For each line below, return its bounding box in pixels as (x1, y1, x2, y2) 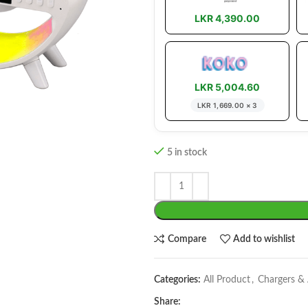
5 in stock (167, 148, 207, 157)
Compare (167, 234, 206, 244)
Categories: (154, 275, 201, 285)
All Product (203, 275, 250, 285)
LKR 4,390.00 (195, 12, 261, 24)
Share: (154, 297, 181, 307)
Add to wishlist (233, 234, 296, 244)
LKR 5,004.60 (195, 81, 261, 93)
